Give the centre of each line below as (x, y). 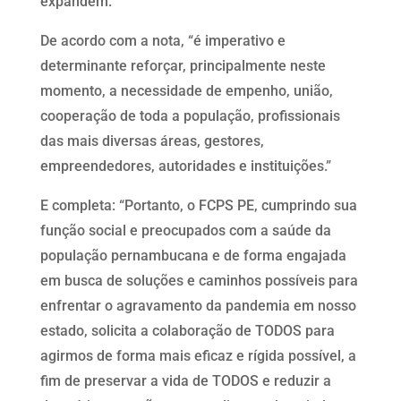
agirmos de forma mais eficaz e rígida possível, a (198, 355)
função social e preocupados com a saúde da (185, 230)
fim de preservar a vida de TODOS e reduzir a (185, 380)
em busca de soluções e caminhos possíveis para (199, 280)
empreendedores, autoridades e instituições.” (185, 166)
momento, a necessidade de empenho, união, (186, 90)
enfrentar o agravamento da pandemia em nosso (198, 305)
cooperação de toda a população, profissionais (190, 115)
